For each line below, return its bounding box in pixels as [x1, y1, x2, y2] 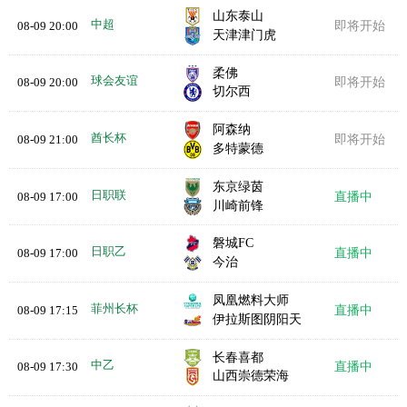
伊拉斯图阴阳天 [213, 312, 303, 326]
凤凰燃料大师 [213, 293, 290, 307]
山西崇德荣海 [213, 369, 290, 383]
